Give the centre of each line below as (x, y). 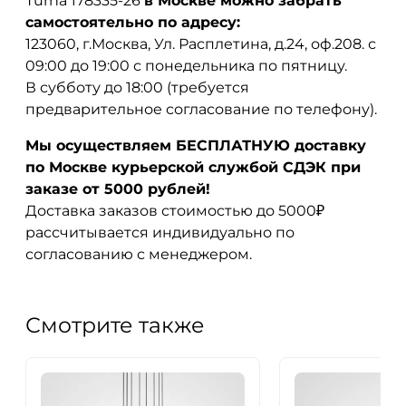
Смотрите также (115, 324)
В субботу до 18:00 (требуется (137, 87)
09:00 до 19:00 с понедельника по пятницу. (186, 65)
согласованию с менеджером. (139, 254)
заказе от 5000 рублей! (118, 188)
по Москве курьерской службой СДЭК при (193, 167)
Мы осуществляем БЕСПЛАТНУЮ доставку (196, 145)
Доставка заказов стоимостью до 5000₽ (175, 210)
